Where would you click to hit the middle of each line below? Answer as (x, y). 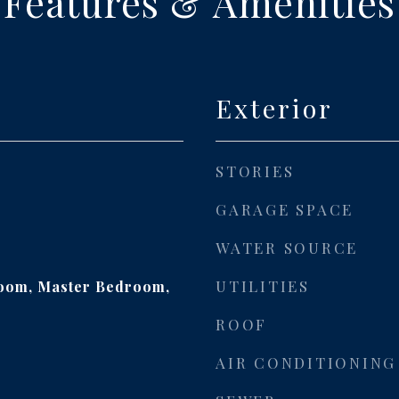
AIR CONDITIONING (306, 362)
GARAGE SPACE (285, 209)
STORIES (255, 171)
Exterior (274, 108)
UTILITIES (263, 286)
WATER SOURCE (287, 248)
